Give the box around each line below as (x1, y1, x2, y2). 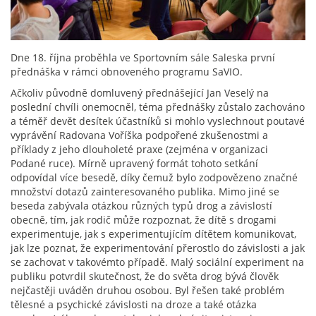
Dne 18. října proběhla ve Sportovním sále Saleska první (11, 51, 275, 65)
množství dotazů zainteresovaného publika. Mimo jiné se (11, 185, 279, 199)
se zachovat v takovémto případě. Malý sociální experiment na (11, 255, 304, 269)
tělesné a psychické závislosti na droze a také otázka (11, 298, 257, 312)
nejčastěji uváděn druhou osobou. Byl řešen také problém (11, 284, 284, 298)
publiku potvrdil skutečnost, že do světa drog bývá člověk (11, 269, 279, 284)
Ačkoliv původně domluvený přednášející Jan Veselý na (11, 86, 269, 100)
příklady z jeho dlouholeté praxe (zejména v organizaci (11, 142, 268, 157)
